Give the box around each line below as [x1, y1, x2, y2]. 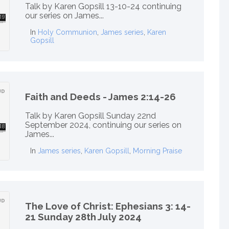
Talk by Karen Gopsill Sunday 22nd [25, 111, 156, 121]
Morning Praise [133, 147, 182, 155]
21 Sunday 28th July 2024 [25, 211, 142, 222]
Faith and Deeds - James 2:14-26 [25, 90, 176, 102]
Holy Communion [38, 28, 97, 37]
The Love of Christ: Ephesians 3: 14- [25, 200, 191, 212]
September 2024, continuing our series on [25, 120, 181, 130]
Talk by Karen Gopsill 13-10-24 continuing [25, 2, 181, 12]
